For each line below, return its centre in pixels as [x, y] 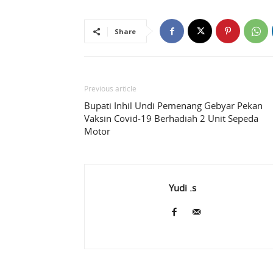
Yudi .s [183, 188]
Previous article [110, 89]
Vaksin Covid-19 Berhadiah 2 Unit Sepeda [171, 119]
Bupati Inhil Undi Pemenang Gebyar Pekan [173, 106]
